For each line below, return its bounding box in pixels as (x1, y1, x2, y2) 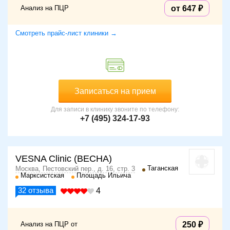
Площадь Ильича (76, 171, 131, 180)
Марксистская (21, 171, 64, 180)
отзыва (26, 186, 53, 195)
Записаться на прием (74, 87, 156, 96)
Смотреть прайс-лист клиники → (15, 29, 117, 37)
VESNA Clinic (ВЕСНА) (15, 154, 112, 164)
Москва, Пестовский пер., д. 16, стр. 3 (15, 165, 135, 173)
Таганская (147, 164, 178, 172)
